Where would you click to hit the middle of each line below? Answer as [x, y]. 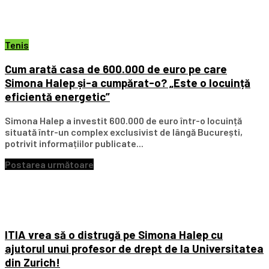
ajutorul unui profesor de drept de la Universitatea [134, 249]
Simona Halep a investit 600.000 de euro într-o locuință [123, 120]
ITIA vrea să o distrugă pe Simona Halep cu [114, 235]
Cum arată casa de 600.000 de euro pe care [116, 68]
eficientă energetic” [57, 96]
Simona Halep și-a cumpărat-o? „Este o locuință [128, 82]
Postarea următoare [49, 164]
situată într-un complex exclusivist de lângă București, [124, 131]
